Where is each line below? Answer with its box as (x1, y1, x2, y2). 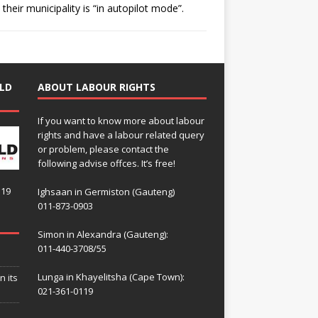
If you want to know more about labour (37, 114, 204, 127)
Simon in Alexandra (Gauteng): (37, 227, 168, 241)
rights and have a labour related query (37, 128, 204, 141)
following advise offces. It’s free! (37, 156, 175, 170)
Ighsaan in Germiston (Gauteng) (37, 185, 175, 198)
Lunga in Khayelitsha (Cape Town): (37, 270, 185, 283)
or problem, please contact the (37, 142, 169, 155)
